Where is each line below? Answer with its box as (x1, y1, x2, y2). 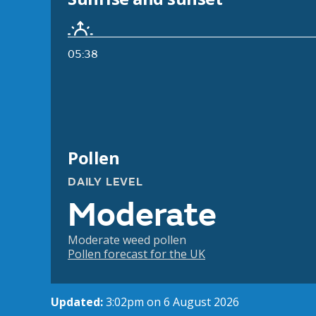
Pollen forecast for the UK (68, 246, 205, 262)
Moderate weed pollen (68, 232, 186, 248)
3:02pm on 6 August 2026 (106, 294, 239, 310)
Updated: (51, 294, 106, 310)
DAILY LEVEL (68, 175, 143, 190)
